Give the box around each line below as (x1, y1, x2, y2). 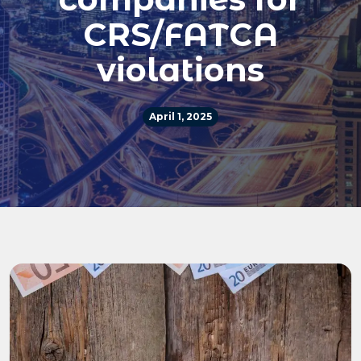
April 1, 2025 (149, 110, 212, 122)
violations (97, 50, 264, 89)
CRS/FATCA (83, 15, 278, 54)
